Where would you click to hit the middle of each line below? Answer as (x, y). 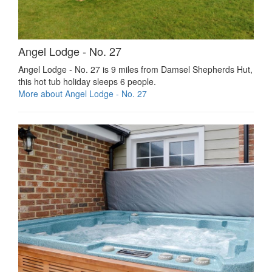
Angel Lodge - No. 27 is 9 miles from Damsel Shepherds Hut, (135, 69)
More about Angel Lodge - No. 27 (83, 93)
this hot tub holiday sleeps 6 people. (87, 81)
